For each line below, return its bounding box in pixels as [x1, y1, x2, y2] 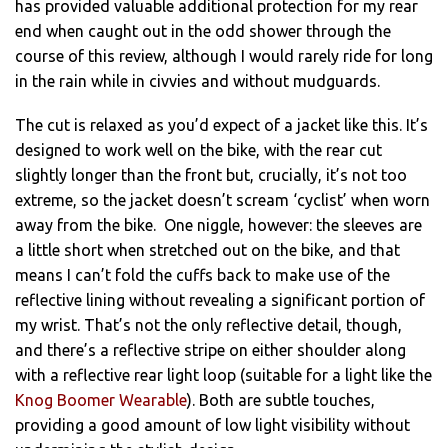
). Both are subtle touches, [187, 390, 375, 409]
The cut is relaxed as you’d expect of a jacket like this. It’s [15, 115, 428, 134]
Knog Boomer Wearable [15, 390, 187, 409]
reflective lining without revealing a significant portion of [15, 290, 425, 309]
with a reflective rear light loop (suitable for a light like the [15, 365, 432, 384]
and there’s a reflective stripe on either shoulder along [15, 340, 406, 359]
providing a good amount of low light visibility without [15, 415, 410, 434]
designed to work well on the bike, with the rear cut [15, 140, 382, 159]
